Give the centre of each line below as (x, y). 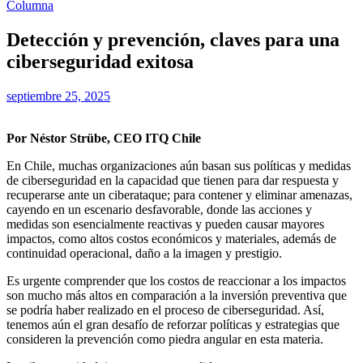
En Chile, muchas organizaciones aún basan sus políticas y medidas (179, 165)
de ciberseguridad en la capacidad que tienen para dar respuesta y (173, 180)
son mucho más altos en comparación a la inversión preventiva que (177, 295)
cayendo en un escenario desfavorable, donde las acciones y (159, 209)
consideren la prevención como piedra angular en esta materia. (165, 339)
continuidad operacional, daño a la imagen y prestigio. (144, 253)
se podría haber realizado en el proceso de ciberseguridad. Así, (165, 310)
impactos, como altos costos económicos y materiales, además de (171, 238)
